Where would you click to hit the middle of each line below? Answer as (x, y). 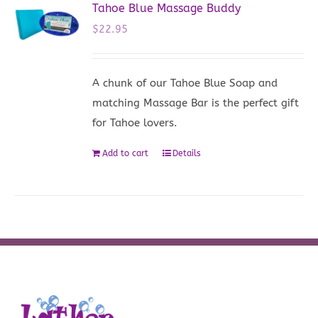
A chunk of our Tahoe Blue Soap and (185, 83)
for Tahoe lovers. (135, 122)
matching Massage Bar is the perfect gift (196, 103)
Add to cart (126, 153)
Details (187, 153)
